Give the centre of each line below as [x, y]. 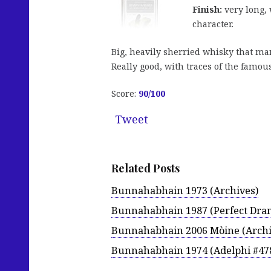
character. [213, 24]
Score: [125, 94]
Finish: [207, 10]
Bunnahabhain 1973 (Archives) [185, 190]
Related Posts [145, 168]
